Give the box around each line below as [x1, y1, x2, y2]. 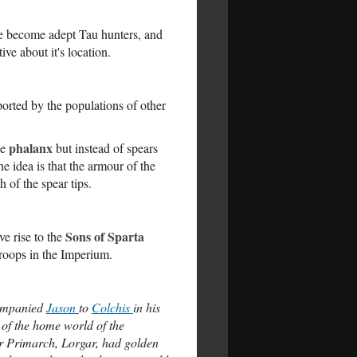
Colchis [91, 299, 133, 316]
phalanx [8, 139, 53, 157]
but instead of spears [52, 139, 158, 156]
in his [132, 299, 160, 316]
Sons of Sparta [65, 227, 144, 245]
